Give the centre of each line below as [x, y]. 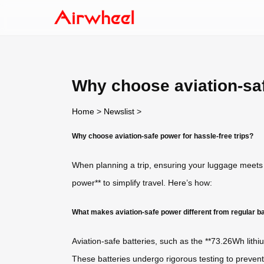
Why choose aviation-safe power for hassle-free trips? [163, 136]
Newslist [119, 111]
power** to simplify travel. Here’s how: [142, 183]
